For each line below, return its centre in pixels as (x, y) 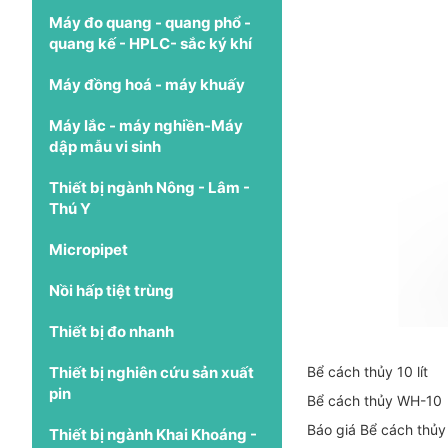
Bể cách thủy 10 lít (369, 371)
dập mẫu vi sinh (105, 146)
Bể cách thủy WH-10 (374, 400)
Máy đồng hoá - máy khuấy (147, 84)
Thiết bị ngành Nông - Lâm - (149, 187)
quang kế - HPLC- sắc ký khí (150, 43)
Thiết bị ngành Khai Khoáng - (153, 434)
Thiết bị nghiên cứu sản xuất (151, 372)
